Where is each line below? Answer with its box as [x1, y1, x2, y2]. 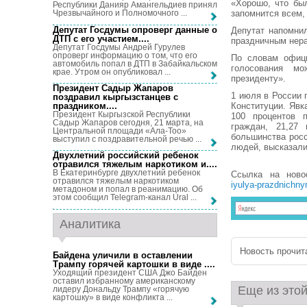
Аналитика [60, 217, 121, 231]
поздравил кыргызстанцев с [53, 91, 178, 102]
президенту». [231, 73, 286, 84]
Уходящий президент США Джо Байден [53, 267, 207, 278]
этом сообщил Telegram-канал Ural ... [53, 193, 197, 203]
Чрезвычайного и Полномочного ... [53, 8, 187, 19]
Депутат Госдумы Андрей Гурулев [53, 42, 185, 52]
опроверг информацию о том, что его [53, 50, 197, 60]
